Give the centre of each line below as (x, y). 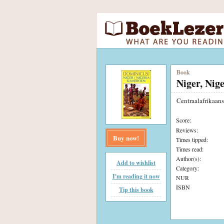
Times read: (190, 149)
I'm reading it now (136, 176)
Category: (187, 168)
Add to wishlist (136, 163)
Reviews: (187, 130)
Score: (183, 120)
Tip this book (136, 190)
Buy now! (126, 138)
